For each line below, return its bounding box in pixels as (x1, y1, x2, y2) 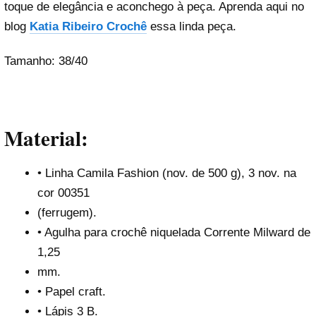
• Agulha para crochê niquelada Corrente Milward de (37, 226, 310, 240)
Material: (4, 123, 88, 153)
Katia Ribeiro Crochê (30, 20, 147, 34)
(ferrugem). (37, 206, 97, 220)
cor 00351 (37, 186, 90, 200)
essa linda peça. (147, 20, 236, 34)
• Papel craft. (37, 285, 106, 299)
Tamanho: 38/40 (4, 54, 87, 68)
